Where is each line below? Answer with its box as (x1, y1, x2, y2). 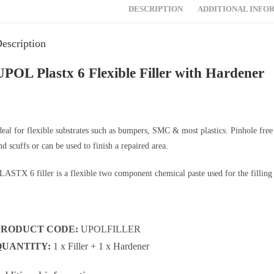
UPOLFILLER (78, 224, 141, 234)
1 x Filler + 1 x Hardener (51, 241, 149, 251)
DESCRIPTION (128, 5, 183, 13)
